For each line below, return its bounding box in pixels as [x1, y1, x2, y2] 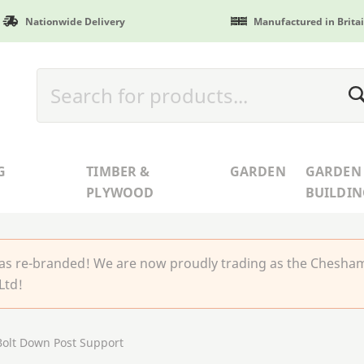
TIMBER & [86, 162, 150, 180]
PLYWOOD [86, 183, 154, 201]
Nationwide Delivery [24, 14, 125, 28]
